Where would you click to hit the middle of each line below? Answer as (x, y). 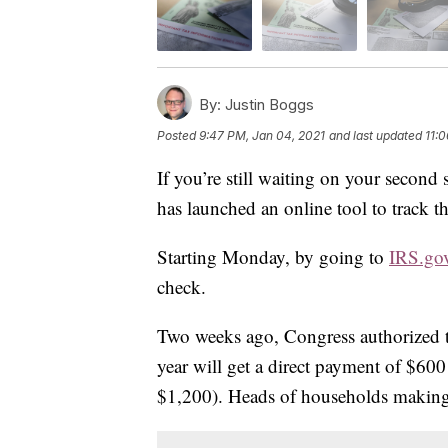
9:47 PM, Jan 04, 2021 (262, 135)
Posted (178, 135)
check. (181, 286)
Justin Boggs (267, 104)
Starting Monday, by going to (273, 256)
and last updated (375, 135)
